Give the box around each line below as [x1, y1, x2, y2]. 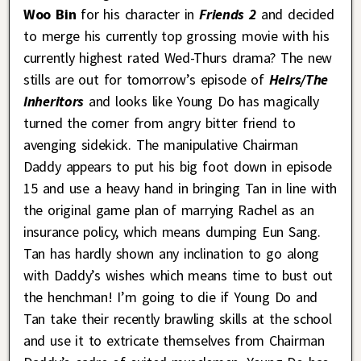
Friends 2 [194, 5, 256, 24]
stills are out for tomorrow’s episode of [23, 70, 264, 89]
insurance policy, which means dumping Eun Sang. [23, 222, 321, 242]
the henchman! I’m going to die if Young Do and [23, 288, 318, 307]
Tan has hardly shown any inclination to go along [23, 244, 319, 263]
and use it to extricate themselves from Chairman [23, 331, 325, 351]
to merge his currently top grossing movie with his [23, 27, 330, 46]
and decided [260, 5, 334, 24]
